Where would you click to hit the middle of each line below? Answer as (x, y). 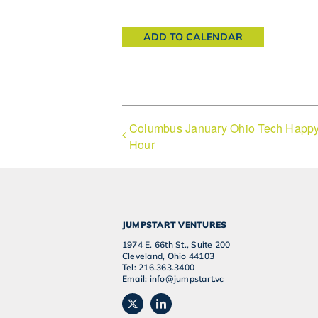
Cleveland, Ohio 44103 (168, 256)
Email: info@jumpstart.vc (173, 278)
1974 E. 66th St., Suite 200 (176, 244)
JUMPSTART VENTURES (174, 224)
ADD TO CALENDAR (193, 37)
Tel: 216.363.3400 (158, 267)
